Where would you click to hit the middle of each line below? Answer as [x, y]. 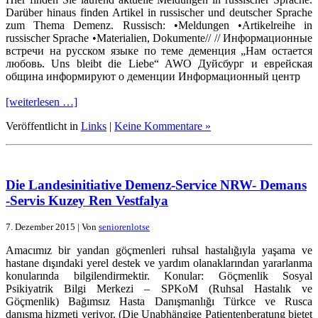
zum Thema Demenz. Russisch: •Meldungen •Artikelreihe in [159, 25]
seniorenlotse [124, 227]
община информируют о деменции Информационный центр [153, 76]
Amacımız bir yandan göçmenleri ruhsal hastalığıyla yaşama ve [159, 251]
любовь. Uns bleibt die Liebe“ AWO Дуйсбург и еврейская [159, 63]
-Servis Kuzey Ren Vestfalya [87, 200]
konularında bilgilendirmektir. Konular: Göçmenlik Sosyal [159, 276]
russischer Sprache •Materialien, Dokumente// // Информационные [159, 38]
